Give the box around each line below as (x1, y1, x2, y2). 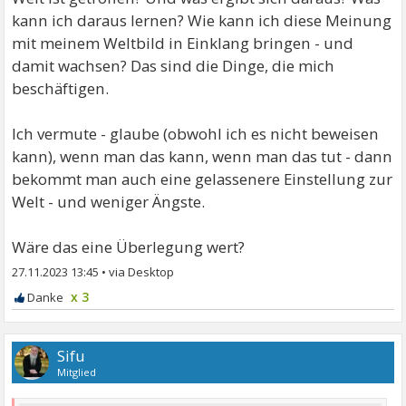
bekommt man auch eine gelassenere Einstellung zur (12, 168, 393, 189)
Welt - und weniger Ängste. (12, 190, 206, 212)
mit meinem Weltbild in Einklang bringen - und (12, 32, 354, 53)
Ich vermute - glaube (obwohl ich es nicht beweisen (12, 122, 380, 144)
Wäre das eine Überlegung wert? (12, 236, 246, 257)
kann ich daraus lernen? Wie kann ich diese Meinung (12, 9, 392, 31)
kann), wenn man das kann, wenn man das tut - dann (12, 145, 393, 167)
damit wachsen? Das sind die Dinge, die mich (12, 54, 335, 76)
